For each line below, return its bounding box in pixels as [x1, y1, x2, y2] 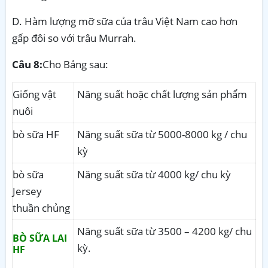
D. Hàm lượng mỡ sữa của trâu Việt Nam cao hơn [12, 14, 237, 28]
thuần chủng [13, 200, 70, 215]
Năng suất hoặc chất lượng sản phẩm [77, 87, 247, 101]
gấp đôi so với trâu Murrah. [12, 31, 136, 45]
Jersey [13, 184, 42, 198]
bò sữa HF [13, 127, 59, 141]
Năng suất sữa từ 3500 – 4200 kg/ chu [77, 224, 252, 238]
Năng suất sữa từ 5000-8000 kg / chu [77, 127, 247, 141]
